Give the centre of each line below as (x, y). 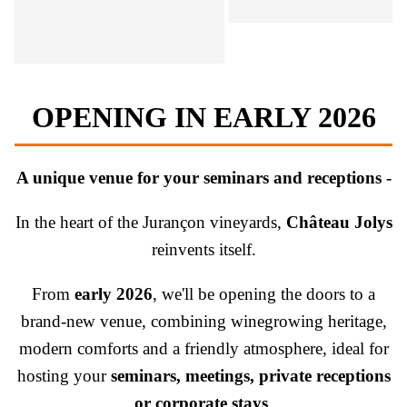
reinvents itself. (203, 250)
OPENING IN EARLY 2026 (203, 118)
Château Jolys (339, 223)
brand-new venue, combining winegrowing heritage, (203, 322)
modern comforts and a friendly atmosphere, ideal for (203, 349)
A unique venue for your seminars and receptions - (203, 178)
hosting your (64, 376)
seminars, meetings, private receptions (250, 376)
